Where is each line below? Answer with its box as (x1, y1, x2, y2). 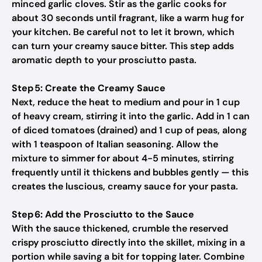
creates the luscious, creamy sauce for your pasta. (12, 180, 238, 192)
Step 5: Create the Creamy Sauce (12, 82, 166, 94)
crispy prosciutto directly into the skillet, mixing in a (12, 236, 245, 249)
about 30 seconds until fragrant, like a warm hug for (12, 12, 244, 24)
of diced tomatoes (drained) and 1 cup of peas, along (12, 124, 247, 136)
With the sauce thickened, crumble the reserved (12, 222, 228, 235)
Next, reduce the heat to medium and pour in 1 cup (12, 96, 240, 108)
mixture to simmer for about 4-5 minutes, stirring (12, 152, 234, 164)
